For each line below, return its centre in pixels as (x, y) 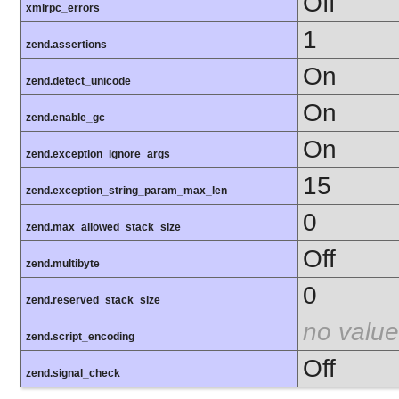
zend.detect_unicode (78, 81)
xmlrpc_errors (63, 8)
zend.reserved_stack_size (93, 301)
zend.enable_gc (65, 118)
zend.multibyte (63, 264)
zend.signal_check (73, 374)
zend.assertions (66, 45)
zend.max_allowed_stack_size (103, 228)
